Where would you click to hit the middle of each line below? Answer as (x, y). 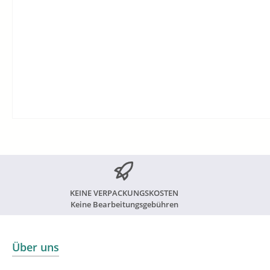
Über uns (36, 247)
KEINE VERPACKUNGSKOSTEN (124, 193)
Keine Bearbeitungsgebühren (124, 204)
